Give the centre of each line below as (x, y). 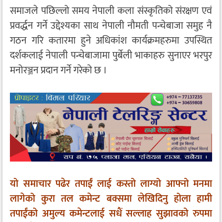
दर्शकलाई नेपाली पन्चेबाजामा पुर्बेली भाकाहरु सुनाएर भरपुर (111, 55)
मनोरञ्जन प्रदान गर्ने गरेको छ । (58, 70)
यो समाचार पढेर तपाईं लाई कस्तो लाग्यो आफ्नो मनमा (111, 184)
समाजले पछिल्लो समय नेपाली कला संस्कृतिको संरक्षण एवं (111, 11)
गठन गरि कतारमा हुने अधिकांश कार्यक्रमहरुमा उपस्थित (111, 40)
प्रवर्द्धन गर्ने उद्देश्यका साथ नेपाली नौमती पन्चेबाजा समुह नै (111, 26)
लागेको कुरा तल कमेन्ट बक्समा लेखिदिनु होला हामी (111, 198)
